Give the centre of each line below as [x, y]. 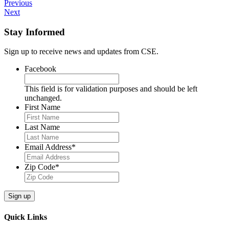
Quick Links [26, 217]
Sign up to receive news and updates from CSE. [81, 52]
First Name [42, 107]
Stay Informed [35, 32]
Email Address [48, 147]
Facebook [40, 69]
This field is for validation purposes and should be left [111, 89]
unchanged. [43, 98]
